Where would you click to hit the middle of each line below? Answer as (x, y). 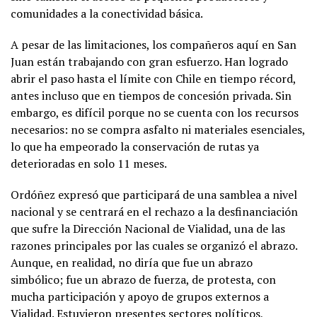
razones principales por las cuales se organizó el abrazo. (154, 246)
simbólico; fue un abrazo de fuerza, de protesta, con (143, 280)
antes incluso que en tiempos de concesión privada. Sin (151, 96)
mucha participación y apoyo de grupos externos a (140, 297)
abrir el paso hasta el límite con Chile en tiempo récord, (153, 79)
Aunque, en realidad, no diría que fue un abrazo (132, 263)
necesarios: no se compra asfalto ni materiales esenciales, (158, 130)
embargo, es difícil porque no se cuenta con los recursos (155, 113)
